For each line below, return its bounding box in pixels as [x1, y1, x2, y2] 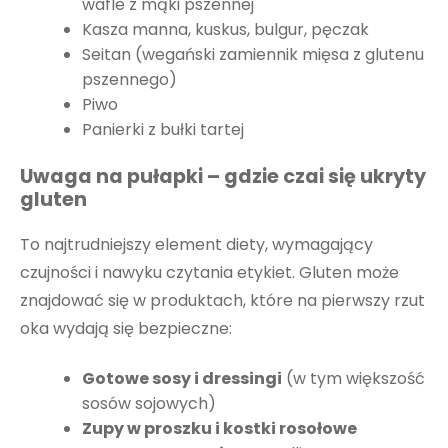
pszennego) [82, 68, 178, 92]
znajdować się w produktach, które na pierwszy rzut [20, 289, 425, 313]
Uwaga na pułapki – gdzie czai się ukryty [20, 162, 426, 190]
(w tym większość [282, 366, 426, 390]
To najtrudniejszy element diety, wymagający [20, 233, 373, 257]
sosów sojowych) [82, 391, 217, 415]
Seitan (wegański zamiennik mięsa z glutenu [82, 43, 425, 67]
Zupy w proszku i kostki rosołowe [82, 416, 358, 440]
